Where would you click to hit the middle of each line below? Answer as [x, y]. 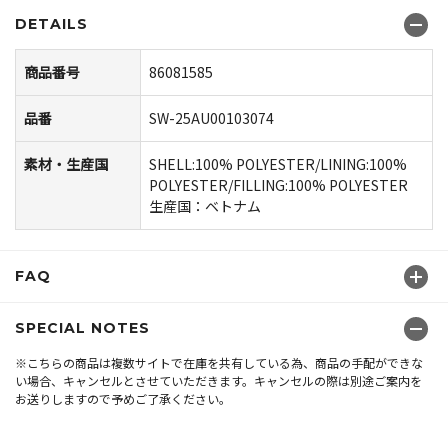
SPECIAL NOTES [82, 327]
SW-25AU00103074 [211, 117]
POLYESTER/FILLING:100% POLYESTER [278, 184]
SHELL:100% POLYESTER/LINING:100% [278, 163]
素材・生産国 [66, 163]
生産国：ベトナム [205, 205]
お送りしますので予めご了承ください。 [123, 398]
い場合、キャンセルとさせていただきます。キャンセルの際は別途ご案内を [218, 380]
